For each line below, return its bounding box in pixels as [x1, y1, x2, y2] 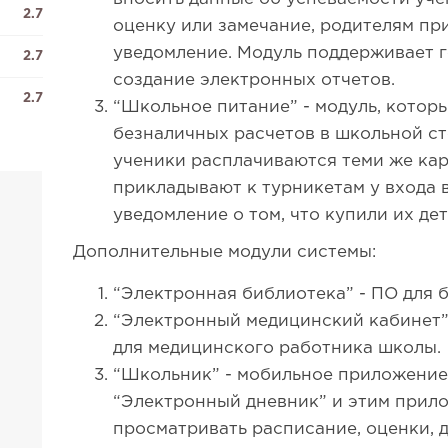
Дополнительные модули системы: [73, 245, 377, 260]
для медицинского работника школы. [113, 341, 442, 356]
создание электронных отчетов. [113, 73, 396, 88]
